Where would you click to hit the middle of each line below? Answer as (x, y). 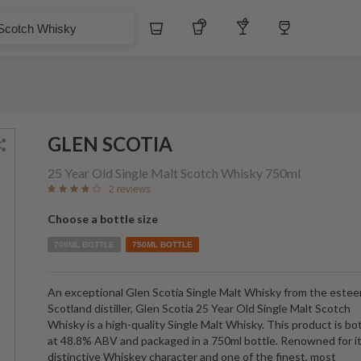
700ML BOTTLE (84, 245)
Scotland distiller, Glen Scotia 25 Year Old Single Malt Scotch (199, 308)
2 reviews (130, 189)
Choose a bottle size (103, 219)
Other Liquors (298, 31)
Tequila (235, 31)
